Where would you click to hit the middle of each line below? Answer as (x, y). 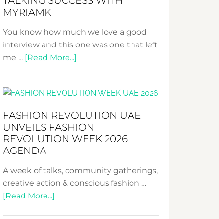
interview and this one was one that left (80, 45)
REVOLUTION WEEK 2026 (65, 139)
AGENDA (25, 151)
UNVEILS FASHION (49, 127)
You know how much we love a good (75, 32)
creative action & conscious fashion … (75, 183)
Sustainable (77, 56)
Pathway (71, 31)
